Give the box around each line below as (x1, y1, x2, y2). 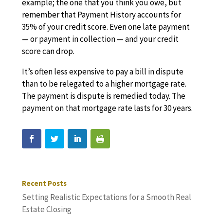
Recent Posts (21, 179, 67, 188)
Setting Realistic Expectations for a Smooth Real (21, 192, 191, 203)
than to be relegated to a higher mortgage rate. (21, 78, 186, 89)
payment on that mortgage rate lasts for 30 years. (21, 103, 193, 113)
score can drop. (21, 46, 74, 56)
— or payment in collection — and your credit (21, 34, 179, 44)
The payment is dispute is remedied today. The (21, 91, 185, 101)
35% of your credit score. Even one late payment (21, 21, 190, 32)
